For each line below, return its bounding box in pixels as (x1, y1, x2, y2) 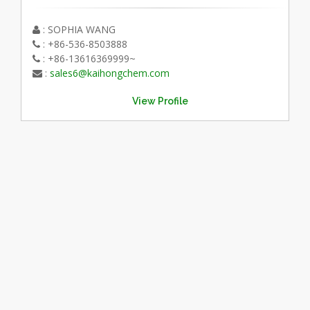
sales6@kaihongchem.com (49, 66, 170, 80)
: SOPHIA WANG (39, 23, 116, 37)
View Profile (132, 95, 189, 107)
